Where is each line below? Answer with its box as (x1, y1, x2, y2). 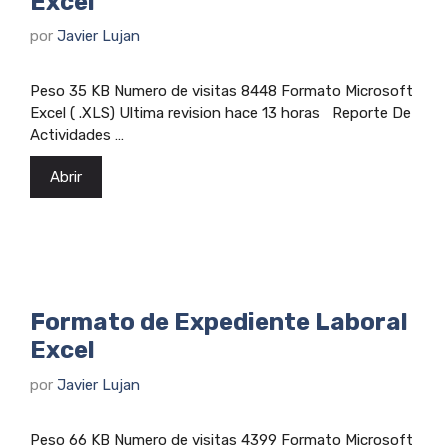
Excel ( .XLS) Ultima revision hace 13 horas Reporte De (30, 104, 411, 123)
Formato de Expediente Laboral (30, 308, 408, 337)
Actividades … (30, 126, 124, 145)
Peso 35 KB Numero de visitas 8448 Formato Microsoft (30, 82, 413, 101)
